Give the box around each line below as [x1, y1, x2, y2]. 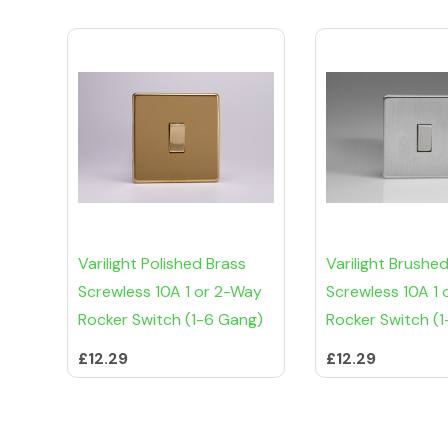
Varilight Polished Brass [78, 253, 246, 275]
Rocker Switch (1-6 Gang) [78, 309, 263, 331]
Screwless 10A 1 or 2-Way [78, 281, 262, 303]
